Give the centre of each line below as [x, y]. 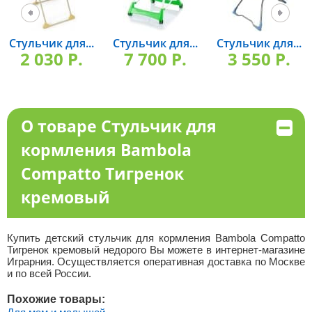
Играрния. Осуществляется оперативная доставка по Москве [156, 262]
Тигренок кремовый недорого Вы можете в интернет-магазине [156, 250]
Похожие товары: [56, 299]
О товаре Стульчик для [118, 126]
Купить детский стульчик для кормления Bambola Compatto [156, 238]
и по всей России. [49, 273]
